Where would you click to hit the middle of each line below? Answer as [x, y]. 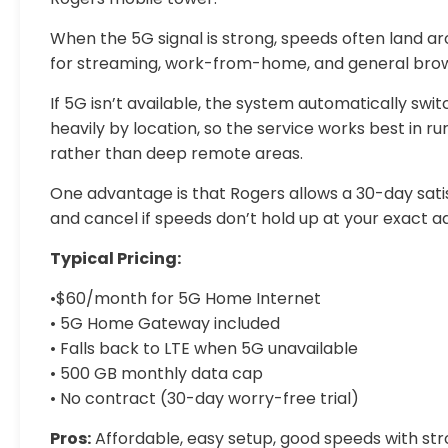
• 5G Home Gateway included [165, 323]
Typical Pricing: [115, 258]
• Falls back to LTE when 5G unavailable [204, 348]
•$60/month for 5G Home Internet [185, 298]
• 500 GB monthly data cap [156, 373]
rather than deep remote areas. [176, 153]
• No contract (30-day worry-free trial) [204, 398]
